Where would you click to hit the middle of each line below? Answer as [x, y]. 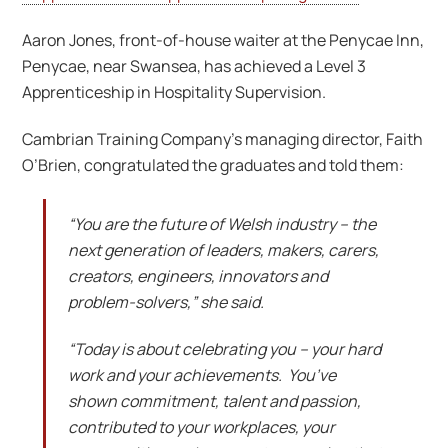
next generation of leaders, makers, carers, [223, 250]
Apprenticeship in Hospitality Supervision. [174, 91]
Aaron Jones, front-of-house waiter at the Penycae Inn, [223, 39]
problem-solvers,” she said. [165, 302]
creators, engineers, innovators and [197, 276]
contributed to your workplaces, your [201, 427]
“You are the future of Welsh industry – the [221, 224]
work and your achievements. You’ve [201, 375]
